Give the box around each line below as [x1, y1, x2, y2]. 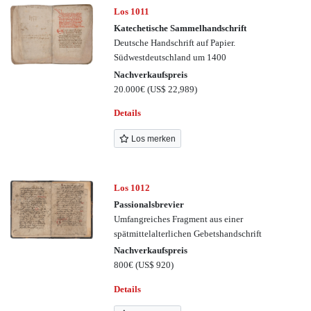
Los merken [128, 133, 176, 144]
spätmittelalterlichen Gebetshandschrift [114, 228, 262, 239]
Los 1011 [114, 6, 150, 17]
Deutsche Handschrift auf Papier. [114, 37, 236, 49]
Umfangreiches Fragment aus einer [114, 214, 244, 225]
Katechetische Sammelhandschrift [114, 23, 247, 34]
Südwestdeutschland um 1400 [114, 52, 227, 63]
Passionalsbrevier [114, 199, 185, 210]
